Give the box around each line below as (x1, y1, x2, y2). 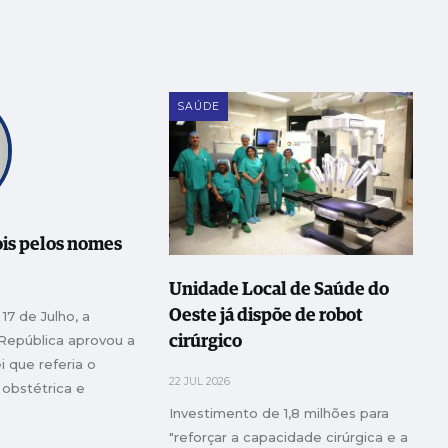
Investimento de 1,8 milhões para (169, 404, 390, 421)
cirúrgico (169, 332, 243, 351)
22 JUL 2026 (169, 374, 231, 388)
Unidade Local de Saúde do (169, 280, 390, 299)
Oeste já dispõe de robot (169, 306, 364, 325)
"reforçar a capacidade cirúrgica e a (169, 428, 409, 445)
